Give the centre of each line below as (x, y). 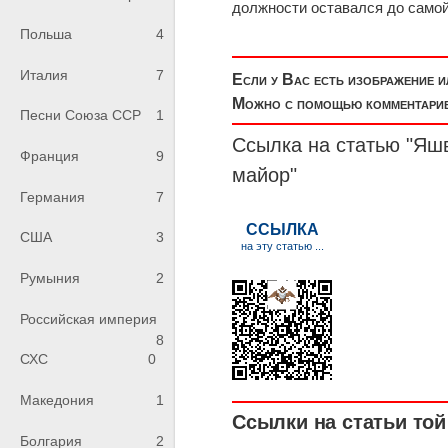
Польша (46, 34)
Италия (44, 74)
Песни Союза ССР (80, 115)
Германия (52, 196)
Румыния (50, 278)
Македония (57, 400)
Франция (49, 156)
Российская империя (88, 318)
